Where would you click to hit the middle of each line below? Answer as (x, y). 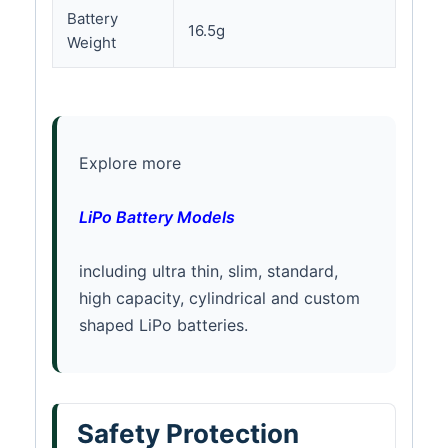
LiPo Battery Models (157, 216)
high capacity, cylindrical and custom (219, 297)
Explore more (130, 162)
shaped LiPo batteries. (163, 324)
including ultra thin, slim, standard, (208, 270)
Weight (91, 43)
